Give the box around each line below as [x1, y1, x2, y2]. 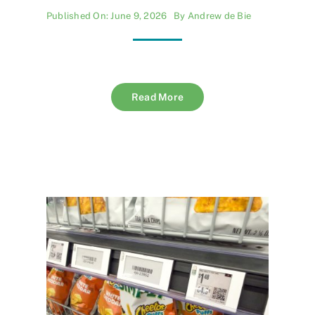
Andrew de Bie [187, 11, 252, 22]
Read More [131, 91, 184, 103]
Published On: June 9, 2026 [46, 11, 167, 22]
